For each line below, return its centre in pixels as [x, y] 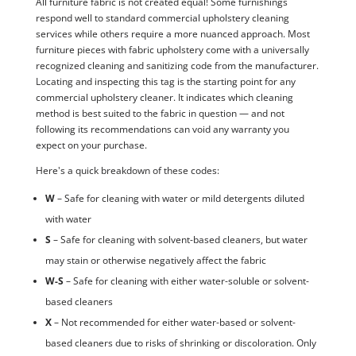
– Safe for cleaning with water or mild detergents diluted [179, 199]
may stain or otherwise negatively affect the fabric [155, 261]
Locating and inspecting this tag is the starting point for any [165, 82]
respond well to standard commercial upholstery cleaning [162, 18]
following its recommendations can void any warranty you [162, 130]
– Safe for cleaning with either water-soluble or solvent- [186, 281]
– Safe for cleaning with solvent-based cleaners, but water [179, 240]
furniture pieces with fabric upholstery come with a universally [172, 50]
